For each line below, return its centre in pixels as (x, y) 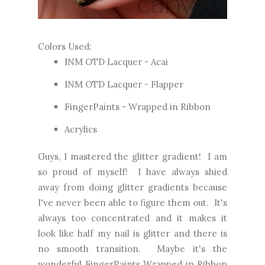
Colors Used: (65, 46)
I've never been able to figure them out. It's (132, 202)
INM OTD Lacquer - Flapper (124, 84)
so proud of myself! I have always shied (132, 172)
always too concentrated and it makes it (132, 218)
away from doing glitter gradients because (132, 187)
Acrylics (81, 129)
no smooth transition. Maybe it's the (132, 248)
